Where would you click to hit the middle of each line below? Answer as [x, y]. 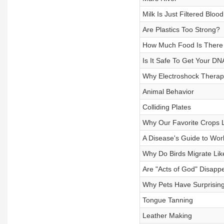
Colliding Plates [166, 107]
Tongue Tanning [167, 200]
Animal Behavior [168, 91]
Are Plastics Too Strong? [181, 29]
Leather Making [167, 215]
